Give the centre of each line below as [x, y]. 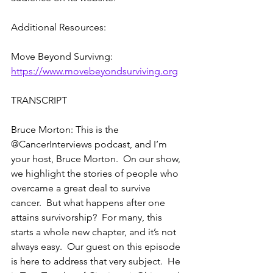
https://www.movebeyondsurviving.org [94, 71]
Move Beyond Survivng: [63, 56]
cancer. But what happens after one [89, 202]
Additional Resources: [58, 27]
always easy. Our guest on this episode [97, 246]
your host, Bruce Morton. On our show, [97, 158]
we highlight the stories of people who [96, 173]
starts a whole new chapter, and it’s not [95, 232]
